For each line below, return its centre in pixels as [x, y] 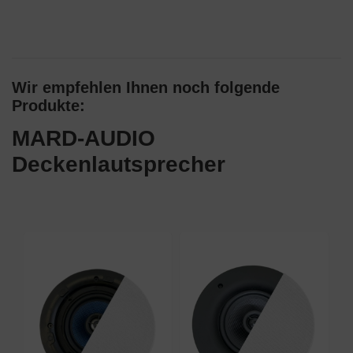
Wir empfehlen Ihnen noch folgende [146, 88]
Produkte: [48, 106]
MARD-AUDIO [84, 139]
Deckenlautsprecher [119, 165]
